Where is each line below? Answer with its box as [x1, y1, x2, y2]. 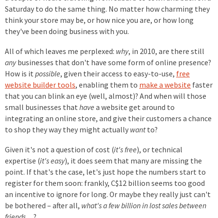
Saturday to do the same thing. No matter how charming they [5, 4, 210, 14]
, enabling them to [75, 80, 139, 90]
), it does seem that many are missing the [65, 156, 202, 165]
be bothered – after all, [5, 201, 81, 210]
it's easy [40, 156, 65, 165]
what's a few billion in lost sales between [81, 201, 206, 210]
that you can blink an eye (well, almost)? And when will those [5, 91, 206, 101]
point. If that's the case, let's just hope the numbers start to [5, 167, 206, 177]
